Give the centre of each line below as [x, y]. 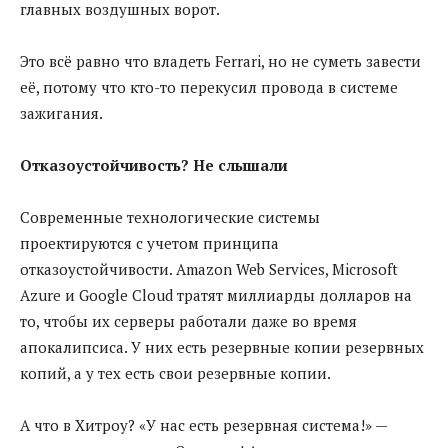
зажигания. [61, 112]
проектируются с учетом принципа [149, 242]
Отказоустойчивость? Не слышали [154, 164]
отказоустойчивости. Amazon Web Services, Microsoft [209, 268]
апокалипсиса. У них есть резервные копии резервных [222, 346]
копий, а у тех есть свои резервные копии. [175, 372]
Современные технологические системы [170, 216]
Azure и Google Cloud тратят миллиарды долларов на [216, 294]
